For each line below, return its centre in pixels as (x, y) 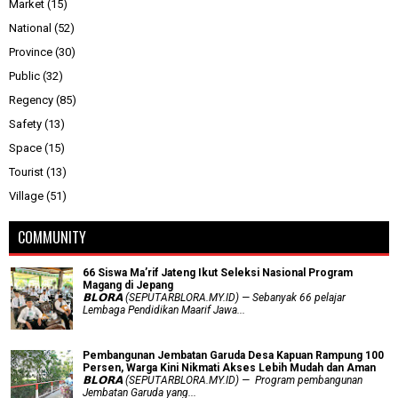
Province (31, 52)
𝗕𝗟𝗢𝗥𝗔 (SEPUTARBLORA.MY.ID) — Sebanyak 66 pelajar (214, 297)
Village (26, 195)
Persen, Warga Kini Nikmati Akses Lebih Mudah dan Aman (229, 367)
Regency (31, 99)
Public (24, 76)
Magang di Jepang (128, 285)
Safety (25, 123)
